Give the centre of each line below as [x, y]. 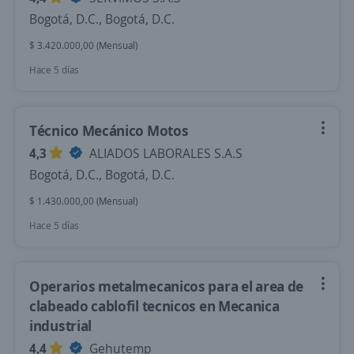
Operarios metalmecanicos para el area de [167, 286]
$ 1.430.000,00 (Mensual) [83, 201]
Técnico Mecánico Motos [109, 130]
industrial [60, 326]
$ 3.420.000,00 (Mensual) [83, 45]
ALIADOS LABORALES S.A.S [164, 153]
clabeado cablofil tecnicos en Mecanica [154, 306]
